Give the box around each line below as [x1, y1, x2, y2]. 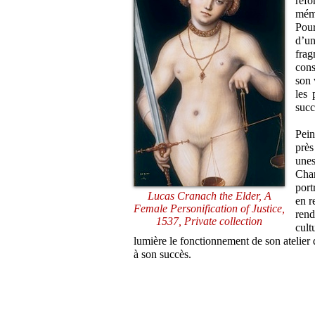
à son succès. [134, 248, 191, 261]
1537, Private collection [156, 215, 262, 228]
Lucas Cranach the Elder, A [147, 190, 271, 202]
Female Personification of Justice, [134, 202, 285, 215]
